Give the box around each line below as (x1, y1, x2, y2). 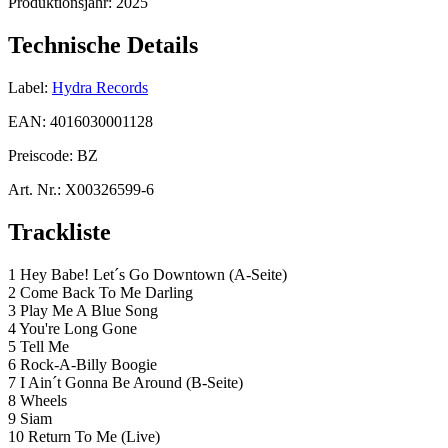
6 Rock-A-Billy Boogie (8, 355, 157, 373)
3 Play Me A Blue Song (8, 301, 158, 319)
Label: (8, 78, 48, 96)
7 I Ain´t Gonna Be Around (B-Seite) (8, 373, 243, 391)
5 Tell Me (8, 337, 69, 355)
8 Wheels (8, 391, 67, 409)
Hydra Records (52, 78, 148, 96)
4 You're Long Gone (8, 319, 137, 337)
